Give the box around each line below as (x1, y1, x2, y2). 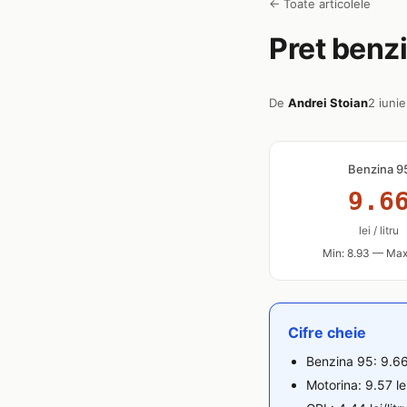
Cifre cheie (288, 323, 366, 342)
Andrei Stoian (288, 95, 368, 110)
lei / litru (359, 223, 400, 237)
